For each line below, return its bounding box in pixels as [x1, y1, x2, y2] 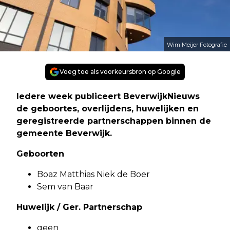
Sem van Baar [37, 182, 93, 192]
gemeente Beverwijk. [16, 128, 112, 139]
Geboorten [16, 149, 64, 159]
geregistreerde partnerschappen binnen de [16, 116, 211, 126]
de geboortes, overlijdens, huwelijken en [16, 104, 199, 114]
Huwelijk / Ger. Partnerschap [16, 202, 142, 213]
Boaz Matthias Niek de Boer [37, 169, 150, 180]
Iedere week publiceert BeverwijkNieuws [16, 91, 200, 102]
